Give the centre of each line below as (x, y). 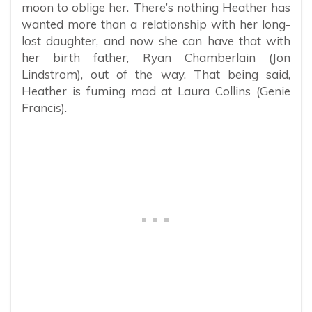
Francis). (44, 108)
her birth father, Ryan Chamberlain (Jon (156, 58)
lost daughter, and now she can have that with (156, 41)
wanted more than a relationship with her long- (156, 24)
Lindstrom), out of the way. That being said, (156, 75)
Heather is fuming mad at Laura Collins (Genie (156, 91)
